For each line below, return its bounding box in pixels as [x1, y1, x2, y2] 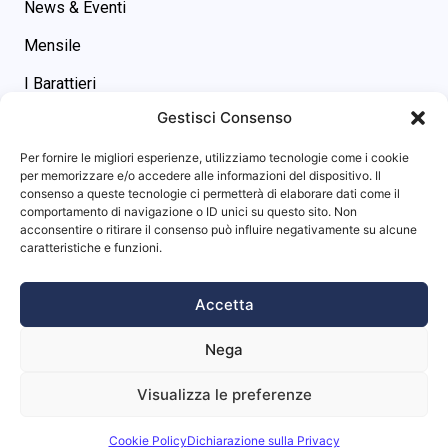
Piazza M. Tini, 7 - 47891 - [49, 193, 233, 213]
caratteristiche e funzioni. [20, 240, 162, 255]
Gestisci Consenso [156, 108, 292, 127]
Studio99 [268, 398, 334, 421]
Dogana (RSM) [49, 217, 150, 237]
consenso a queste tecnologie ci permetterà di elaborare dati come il [20, 186, 400, 201]
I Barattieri [24, 73, 96, 93]
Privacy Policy [24, 261, 124, 281]
